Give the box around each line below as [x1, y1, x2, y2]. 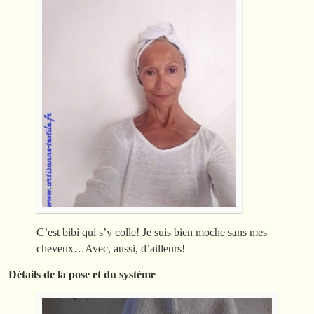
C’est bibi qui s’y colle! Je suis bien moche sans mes [36, 226, 267, 239]
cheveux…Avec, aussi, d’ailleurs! [36, 243, 185, 255]
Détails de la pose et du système [8, 268, 156, 281]
